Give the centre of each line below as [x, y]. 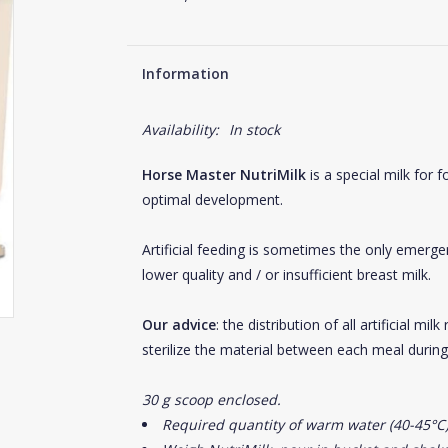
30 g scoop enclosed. [211, 399]
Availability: [180, 129]
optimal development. [212, 199]
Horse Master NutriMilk [223, 174]
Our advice [178, 324]
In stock [254, 129]
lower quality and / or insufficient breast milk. [286, 274]
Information [185, 73]
